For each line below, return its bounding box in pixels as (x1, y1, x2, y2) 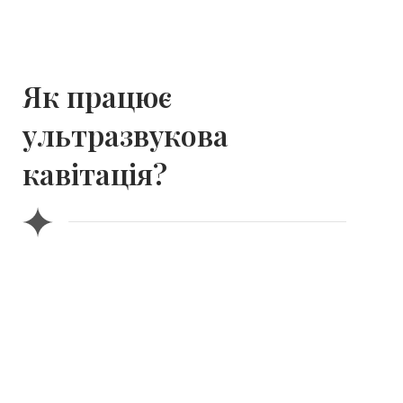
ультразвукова (22, 115, 228, 154)
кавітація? (22, 154, 167, 193)
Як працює (22, 76, 172, 115)
